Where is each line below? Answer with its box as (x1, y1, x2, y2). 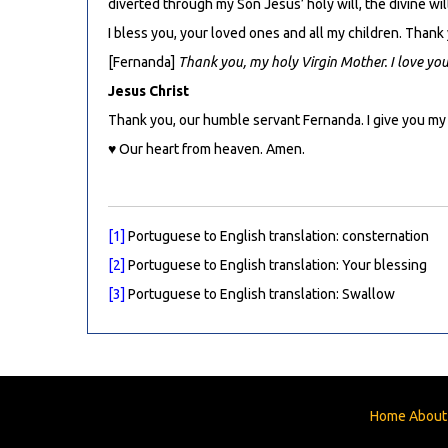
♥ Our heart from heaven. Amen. (108, 141, 305, 158)
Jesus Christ (108, 83, 189, 100)
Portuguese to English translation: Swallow (125, 286, 395, 303)
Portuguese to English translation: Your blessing (125, 257, 427, 274)
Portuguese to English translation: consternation (125, 228, 429, 245)
